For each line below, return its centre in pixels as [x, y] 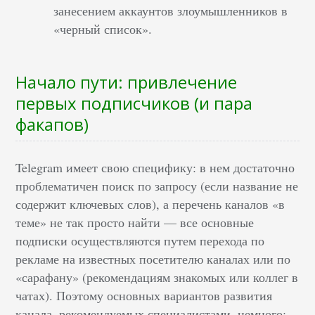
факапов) [52, 124]
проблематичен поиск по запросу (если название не [157, 186]
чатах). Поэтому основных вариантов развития [144, 295]
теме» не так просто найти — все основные [135, 222]
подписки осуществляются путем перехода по [140, 240]
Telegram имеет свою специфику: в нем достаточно [155, 167]
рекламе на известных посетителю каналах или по [153, 259]
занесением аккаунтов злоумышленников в [171, 11]
